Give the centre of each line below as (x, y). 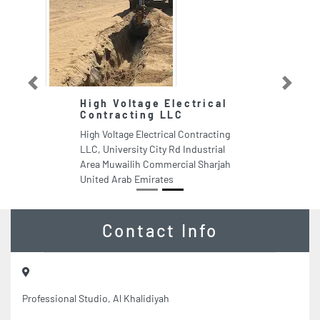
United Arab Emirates (127, 179)
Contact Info (160, 231)
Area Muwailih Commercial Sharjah (155, 164)
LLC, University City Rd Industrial (152, 149)
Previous (46, 87)
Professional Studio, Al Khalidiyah (96, 299)
